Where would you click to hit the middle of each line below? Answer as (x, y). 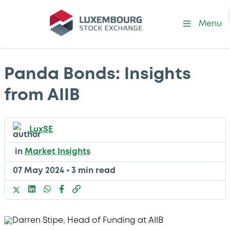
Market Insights (57, 152)
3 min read (93, 171)
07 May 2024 (39, 171)
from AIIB (42, 96)
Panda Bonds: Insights (98, 75)
